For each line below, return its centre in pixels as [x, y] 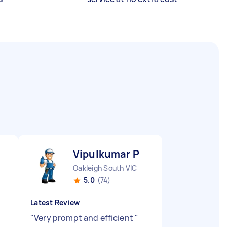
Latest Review [55, 202]
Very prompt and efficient [85, 218]
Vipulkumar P [106, 154]
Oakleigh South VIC [105, 168]
